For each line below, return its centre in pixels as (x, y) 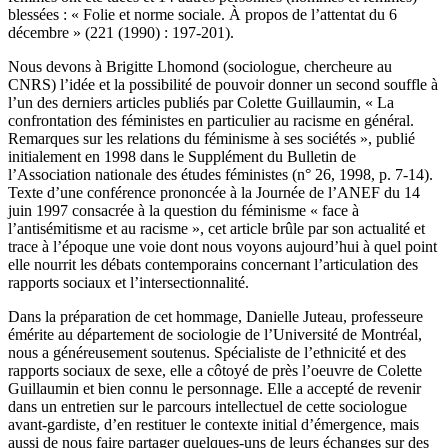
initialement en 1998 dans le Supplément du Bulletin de (182, 156)
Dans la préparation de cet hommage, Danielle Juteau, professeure (215, 316)
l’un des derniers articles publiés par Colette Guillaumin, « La (201, 102)
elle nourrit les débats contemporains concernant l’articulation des (213, 264)
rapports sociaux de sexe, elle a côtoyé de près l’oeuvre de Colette (215, 370)
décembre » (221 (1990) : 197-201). (121, 32)
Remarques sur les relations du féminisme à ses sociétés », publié (211, 138)
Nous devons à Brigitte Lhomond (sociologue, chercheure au (200, 66)
